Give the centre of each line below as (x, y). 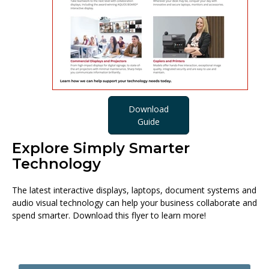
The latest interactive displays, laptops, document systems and (134, 190)
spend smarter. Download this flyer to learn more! (109, 215)
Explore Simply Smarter (101, 148)
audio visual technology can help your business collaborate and (134, 203)
